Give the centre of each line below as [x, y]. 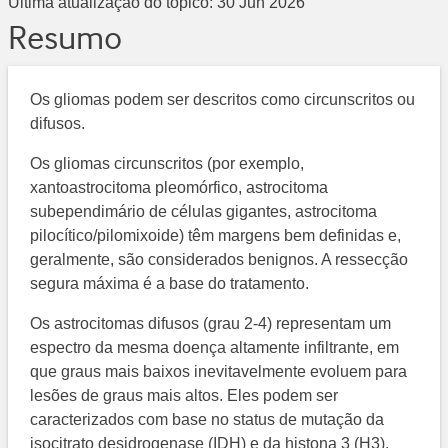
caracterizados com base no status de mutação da [207, 420]
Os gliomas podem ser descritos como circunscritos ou [223, 100]
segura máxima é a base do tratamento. [170, 284]
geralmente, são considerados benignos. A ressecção [219, 260]
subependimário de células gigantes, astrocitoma [204, 212]
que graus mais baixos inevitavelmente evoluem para [219, 372]
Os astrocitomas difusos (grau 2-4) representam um [211, 324]
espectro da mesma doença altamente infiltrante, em [215, 348]
